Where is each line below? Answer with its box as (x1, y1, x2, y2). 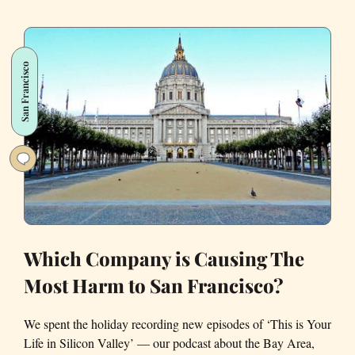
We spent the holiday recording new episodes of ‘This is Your (24, 315, 331, 333)
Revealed (93, 47, 139, 63)
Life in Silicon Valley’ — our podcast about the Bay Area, (24, 334, 315, 352)
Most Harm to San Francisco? (24, 273, 284, 299)
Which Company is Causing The (24, 246, 304, 272)
